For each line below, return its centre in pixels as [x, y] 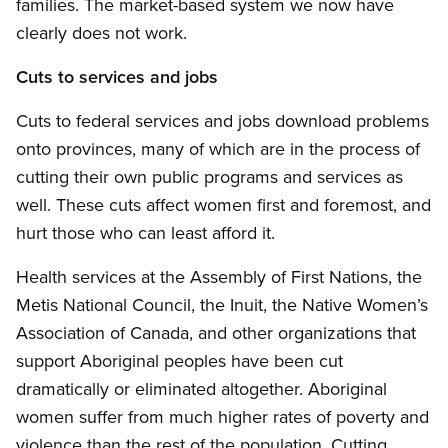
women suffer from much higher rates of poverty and [222, 417]
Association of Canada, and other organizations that [216, 333]
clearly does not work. [101, 33]
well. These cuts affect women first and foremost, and [223, 205]
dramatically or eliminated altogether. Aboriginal [201, 389]
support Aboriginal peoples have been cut [179, 361]
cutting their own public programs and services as [209, 177]
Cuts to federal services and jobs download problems [222, 121]
